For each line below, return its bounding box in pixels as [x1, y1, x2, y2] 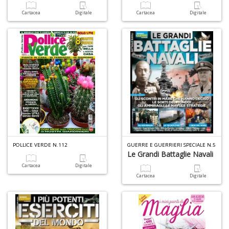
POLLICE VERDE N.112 [13, 142, 67, 148]
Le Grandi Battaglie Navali [127, 149, 213, 159]
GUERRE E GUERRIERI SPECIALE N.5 [127, 142, 216, 148]
